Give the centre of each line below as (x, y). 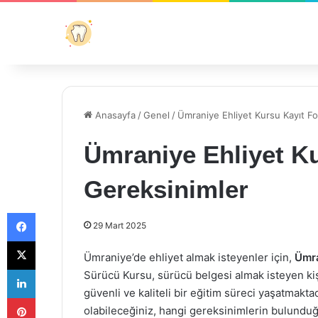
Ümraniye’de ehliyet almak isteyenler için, (189, 257)
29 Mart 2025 (120, 225)
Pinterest (55, 297)
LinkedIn (53, 269)
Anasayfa (114, 115)
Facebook (56, 212)
